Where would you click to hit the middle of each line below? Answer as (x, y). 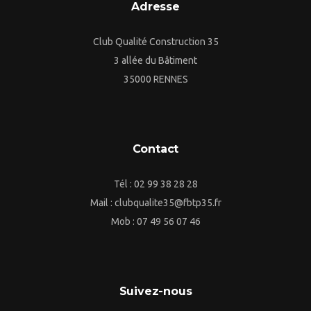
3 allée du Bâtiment (155, 61)
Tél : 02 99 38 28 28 (155, 184)
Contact (155, 149)
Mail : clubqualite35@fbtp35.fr (155, 203)
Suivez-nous (155, 292)
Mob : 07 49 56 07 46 (155, 222)
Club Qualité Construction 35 (155, 42)
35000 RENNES (155, 79)
